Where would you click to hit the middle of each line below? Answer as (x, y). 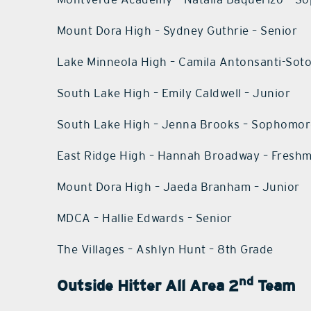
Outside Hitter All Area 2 (148, 286)
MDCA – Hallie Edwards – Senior (144, 218)
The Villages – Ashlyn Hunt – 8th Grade (165, 249)
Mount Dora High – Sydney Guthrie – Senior (177, 30)
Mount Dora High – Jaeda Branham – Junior (178, 186)
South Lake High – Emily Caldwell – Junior (174, 93)
